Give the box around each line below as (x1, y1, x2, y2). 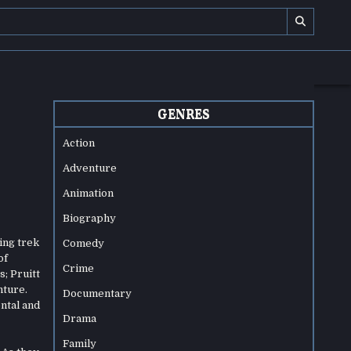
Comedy (63, 237, 105, 249)
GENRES (157, 107, 211, 121)
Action (63, 137, 96, 149)
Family (63, 338, 97, 349)
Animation (63, 187, 114, 199)
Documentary (63, 288, 132, 299)
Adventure (63, 162, 118, 174)
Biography (63, 212, 117, 224)
